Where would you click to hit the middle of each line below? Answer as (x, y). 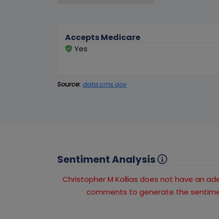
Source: (69, 85)
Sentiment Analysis (107, 160)
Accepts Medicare (103, 38)
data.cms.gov (105, 85)
